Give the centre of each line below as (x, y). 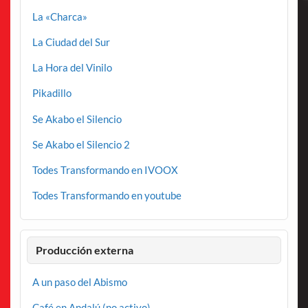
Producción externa (85, 250)
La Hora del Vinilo (72, 68)
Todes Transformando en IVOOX (105, 169)
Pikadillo (52, 93)
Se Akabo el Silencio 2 (81, 144)
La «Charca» (59, 16)
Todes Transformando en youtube (107, 196)
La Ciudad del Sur (71, 42)
